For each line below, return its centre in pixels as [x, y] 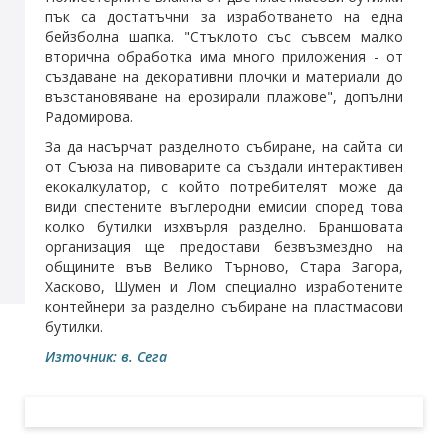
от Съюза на [92, 167]
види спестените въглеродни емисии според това [224, 207]
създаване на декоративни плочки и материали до [224, 77]
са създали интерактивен [311, 167]
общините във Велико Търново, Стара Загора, [224, 267]
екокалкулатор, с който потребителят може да [224, 187]
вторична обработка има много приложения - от [224, 57]
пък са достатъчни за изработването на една [224, 17]
